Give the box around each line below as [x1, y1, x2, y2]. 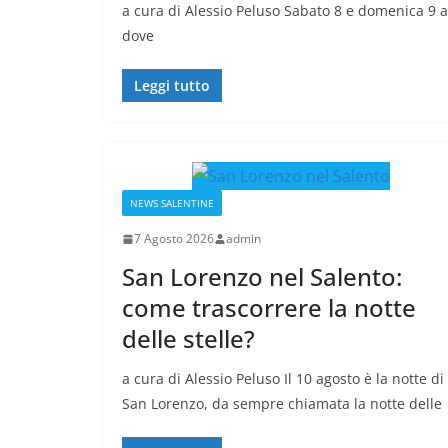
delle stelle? [122, 322, 255, 356]
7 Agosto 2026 [134, 230, 214, 248]
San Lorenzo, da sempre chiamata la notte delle [122, 394, 442, 414]
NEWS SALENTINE [130, 196, 214, 211]
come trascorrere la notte [122, 291, 416, 325]
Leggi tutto [134, 76, 210, 96]
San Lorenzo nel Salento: [122, 260, 402, 294]
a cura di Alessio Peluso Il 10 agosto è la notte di [122, 369, 444, 389]
